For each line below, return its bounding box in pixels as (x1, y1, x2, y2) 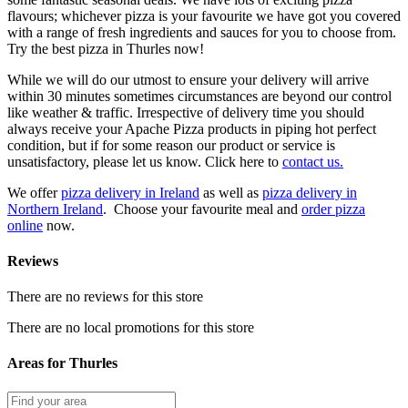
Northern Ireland (7, 200, 103, 217)
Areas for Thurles (7, 355, 117, 372)
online (7, 217, 43, 233)
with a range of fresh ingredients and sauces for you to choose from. (7, 24, 396, 40)
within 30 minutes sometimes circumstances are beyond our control (7, 87, 392, 104)
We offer (7, 184, 61, 200)
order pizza (301, 200, 365, 217)
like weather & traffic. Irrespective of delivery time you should (7, 104, 364, 120)
